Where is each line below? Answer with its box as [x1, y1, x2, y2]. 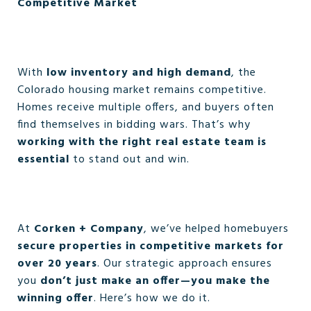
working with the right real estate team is [17, 133, 267, 151]
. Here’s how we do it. [94, 289, 210, 308]
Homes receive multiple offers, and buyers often [17, 99, 274, 117]
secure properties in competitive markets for [17, 237, 284, 255]
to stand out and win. [69, 151, 190, 169]
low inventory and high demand [47, 64, 231, 82]
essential [17, 151, 69, 169]
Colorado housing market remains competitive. [17, 81, 267, 99]
